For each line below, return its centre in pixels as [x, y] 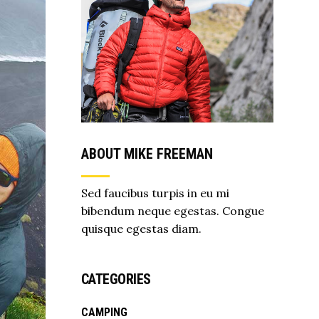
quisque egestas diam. [141, 229]
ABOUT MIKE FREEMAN [147, 154]
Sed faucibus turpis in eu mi [155, 193]
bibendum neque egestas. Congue [172, 211]
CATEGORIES [116, 279]
